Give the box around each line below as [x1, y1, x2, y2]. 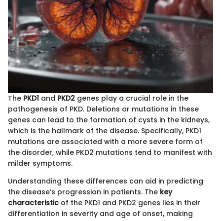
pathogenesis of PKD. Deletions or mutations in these [8, 104, 199, 114]
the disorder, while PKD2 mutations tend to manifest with [8, 147, 212, 157]
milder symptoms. [8, 158, 73, 168]
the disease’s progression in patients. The [8, 186, 160, 197]
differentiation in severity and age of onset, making [8, 208, 193, 219]
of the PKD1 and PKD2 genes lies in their [59, 197, 200, 208]
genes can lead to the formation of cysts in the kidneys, [8, 114, 210, 125]
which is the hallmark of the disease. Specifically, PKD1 [8, 125, 201, 136]
